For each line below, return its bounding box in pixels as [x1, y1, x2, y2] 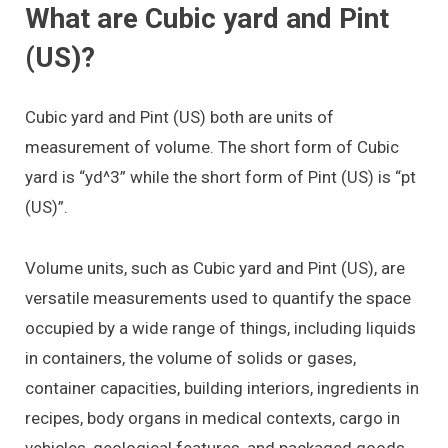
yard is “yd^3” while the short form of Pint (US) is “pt [25, 167, 416, 188]
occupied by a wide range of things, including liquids [25, 317, 416, 338]
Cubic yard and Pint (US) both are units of [25, 107, 334, 128]
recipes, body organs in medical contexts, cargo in [25, 407, 400, 428]
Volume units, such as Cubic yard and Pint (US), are [25, 257, 405, 278]
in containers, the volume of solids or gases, [25, 347, 356, 368]
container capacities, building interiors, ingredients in [25, 377, 419, 398]
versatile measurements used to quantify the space [25, 287, 411, 308]
